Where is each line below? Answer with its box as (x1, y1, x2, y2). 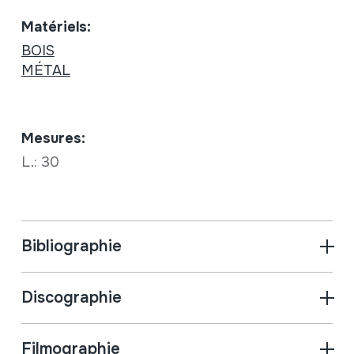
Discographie (21, 288, 122, 308)
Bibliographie (21, 236, 122, 257)
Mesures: (21, 130, 85, 148)
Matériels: (21, 18, 91, 36)
